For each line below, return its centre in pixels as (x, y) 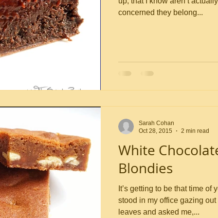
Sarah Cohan (156, 123)
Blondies (145, 168)
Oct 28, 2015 (155, 131)
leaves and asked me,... (159, 212)
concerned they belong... (161, 12)
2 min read (195, 131)
